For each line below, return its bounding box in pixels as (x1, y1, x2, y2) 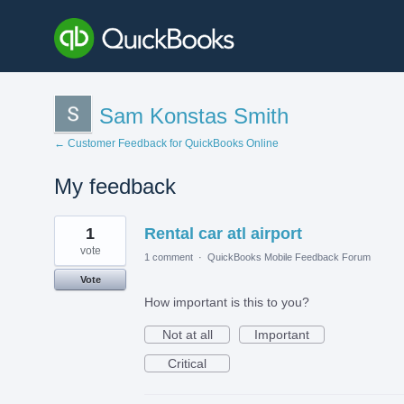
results (54, 226, 92, 242)
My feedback (54, 173, 176, 198)
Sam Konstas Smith (99, 103, 289, 128)
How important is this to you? (144, 294, 309, 309)
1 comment (144, 251, 193, 262)
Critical (168, 355, 207, 371)
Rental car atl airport (144, 224, 302, 243)
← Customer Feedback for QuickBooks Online (54, 136, 279, 150)
